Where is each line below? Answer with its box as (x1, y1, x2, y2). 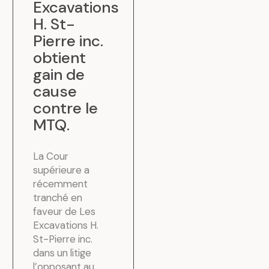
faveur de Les (33, 205, 96, 219)
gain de (33, 64, 85, 85)
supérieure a (33, 163, 90, 177)
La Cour (33, 150, 69, 163)
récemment (33, 177, 88, 191)
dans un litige (33, 246, 92, 260)
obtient (33, 47, 86, 68)
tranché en (33, 191, 83, 205)
